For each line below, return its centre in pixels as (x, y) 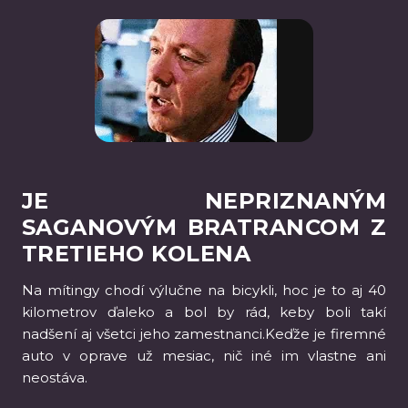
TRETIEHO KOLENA (137, 254)
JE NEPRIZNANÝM (204, 201)
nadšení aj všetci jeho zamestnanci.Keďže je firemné (204, 334)
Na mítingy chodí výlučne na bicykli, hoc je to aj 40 (204, 290)
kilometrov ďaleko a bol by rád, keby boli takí (204, 312)
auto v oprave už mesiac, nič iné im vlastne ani (204, 356)
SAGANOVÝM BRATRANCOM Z (204, 227)
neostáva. (55, 377)
